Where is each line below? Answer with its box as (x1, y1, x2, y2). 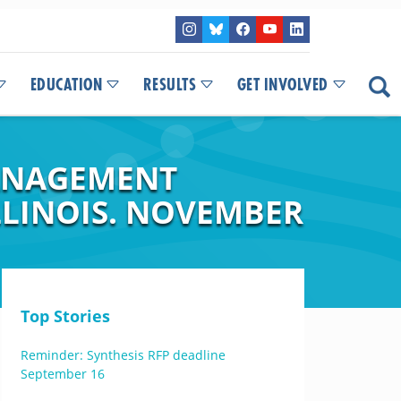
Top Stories (20, 305, 110, 327)
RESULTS (142, 77, 196, 93)
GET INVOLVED (236, 77, 328, 93)
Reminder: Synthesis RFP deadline (20, 346, 226, 363)
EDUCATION (30, 77, 102, 93)
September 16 (20, 365, 105, 382)
